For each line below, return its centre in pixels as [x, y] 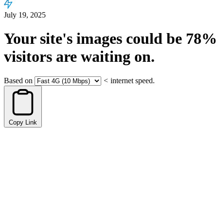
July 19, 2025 [25, 15]
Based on [18, 80]
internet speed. [133, 80]
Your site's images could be [95, 39]
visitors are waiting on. [79, 57]
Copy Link [23, 122]
